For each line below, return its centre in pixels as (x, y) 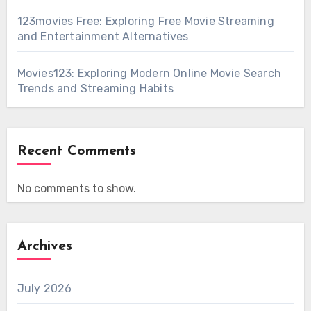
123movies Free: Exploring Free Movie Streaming (145, 21)
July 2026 (44, 288)
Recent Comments (76, 151)
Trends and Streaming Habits (95, 88)
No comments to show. (76, 188)
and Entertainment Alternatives (103, 36)
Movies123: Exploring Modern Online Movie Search (149, 73)
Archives (44, 246)
